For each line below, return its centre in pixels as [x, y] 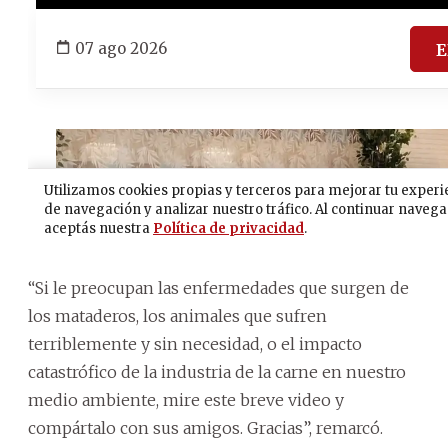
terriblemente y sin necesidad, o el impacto [195, 343]
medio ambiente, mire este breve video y [186, 399]
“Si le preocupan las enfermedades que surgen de [218, 287]
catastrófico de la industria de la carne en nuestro [217, 371]
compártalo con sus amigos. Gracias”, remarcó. [205, 427]
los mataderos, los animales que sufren [177, 315]
